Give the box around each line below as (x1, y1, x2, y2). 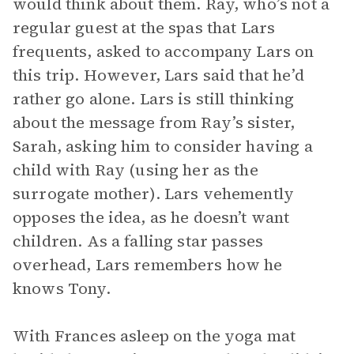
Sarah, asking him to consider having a (13, 135, 313, 157)
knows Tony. (13, 277, 111, 299)
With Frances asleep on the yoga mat (13, 325, 296, 347)
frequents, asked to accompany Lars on (13, 40, 314, 62)
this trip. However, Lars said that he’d (13, 64, 304, 86)
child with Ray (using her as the (13, 159, 258, 181)
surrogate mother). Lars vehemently (13, 183, 295, 205)
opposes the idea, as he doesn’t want (13, 206, 290, 228)
